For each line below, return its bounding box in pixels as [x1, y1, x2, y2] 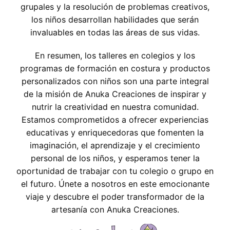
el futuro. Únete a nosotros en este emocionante [21, 179, 209, 189]
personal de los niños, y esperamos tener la [30, 153, 200, 164]
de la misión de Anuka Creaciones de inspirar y [24, 89, 206, 100]
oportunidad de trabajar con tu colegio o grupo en [16, 166, 214, 177]
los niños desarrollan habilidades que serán [31, 14, 199, 25]
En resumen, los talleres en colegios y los [35, 50, 195, 61]
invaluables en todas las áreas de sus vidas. [30, 27, 200, 38]
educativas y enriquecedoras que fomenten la [26, 127, 204, 138]
